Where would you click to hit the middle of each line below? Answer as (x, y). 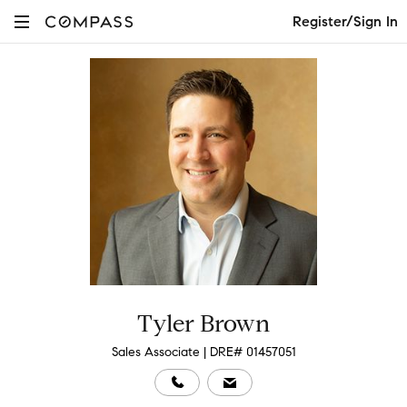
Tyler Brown (203, 323)
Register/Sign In (345, 21)
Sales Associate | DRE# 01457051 (203, 352)
